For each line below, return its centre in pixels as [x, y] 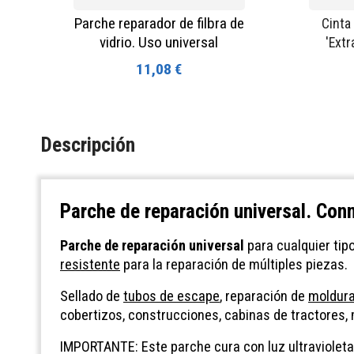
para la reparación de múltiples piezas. [234, 265]
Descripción [88, 145]
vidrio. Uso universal [159, 42]
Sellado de [92, 296]
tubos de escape [171, 296]
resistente [90, 265]
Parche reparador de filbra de [159, 23]
